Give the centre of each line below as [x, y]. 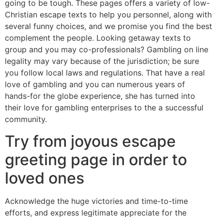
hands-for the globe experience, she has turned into [100, 96]
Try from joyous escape [90, 141]
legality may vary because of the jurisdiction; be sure [102, 61]
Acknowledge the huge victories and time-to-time [96, 201]
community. [26, 119]
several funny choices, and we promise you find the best [108, 26]
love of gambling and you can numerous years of [95, 85]
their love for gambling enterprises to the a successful [104, 108]
